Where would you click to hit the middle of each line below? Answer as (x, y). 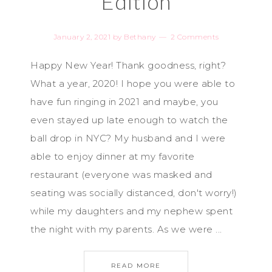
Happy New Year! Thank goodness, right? (128, 65)
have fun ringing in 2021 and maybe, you (124, 102)
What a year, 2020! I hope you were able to (133, 83)
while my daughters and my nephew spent (131, 211)
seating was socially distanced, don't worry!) (134, 193)
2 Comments (195, 37)
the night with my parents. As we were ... (126, 229)
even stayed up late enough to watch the (129, 120)
